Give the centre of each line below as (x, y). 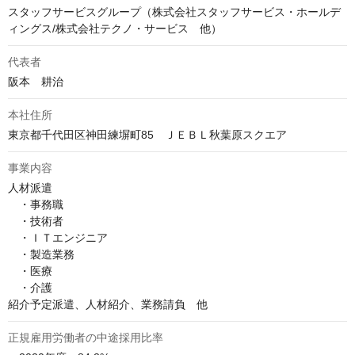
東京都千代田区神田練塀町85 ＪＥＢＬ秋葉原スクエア (147, 135)
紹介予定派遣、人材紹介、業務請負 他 (108, 304)
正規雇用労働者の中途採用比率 (86, 338)
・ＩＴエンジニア (58, 238)
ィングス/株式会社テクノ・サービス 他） (115, 29)
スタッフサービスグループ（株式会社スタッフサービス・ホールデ (174, 12)
